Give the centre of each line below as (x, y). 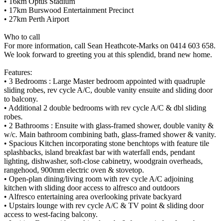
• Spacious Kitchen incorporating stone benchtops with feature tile (107, 144)
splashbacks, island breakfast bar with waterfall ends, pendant (99, 152)
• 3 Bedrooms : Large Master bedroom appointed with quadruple (105, 81)
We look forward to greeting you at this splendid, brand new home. (108, 55)
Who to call (22, 37)
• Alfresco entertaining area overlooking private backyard (93, 197)
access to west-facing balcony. (51, 215)
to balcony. (21, 99)
